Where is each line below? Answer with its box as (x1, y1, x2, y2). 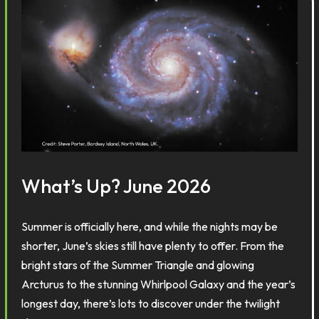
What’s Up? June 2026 (21, 174, 211, 198)
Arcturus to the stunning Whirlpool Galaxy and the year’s (21, 277, 296, 291)
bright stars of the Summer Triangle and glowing (21, 258, 255, 272)
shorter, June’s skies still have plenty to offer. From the (21, 239, 285, 253)
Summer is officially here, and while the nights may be (21, 219, 278, 234)
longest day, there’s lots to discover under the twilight (21, 296, 281, 310)
